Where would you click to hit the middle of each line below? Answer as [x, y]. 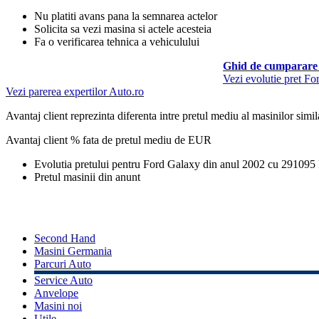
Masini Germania [73, 251]
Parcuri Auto [63, 263]
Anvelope [56, 293]
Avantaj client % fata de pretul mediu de [97, 140]
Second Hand [65, 238]
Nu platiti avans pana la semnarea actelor [126, 16]
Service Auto [63, 280]
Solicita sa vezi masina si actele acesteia [123, 28]
